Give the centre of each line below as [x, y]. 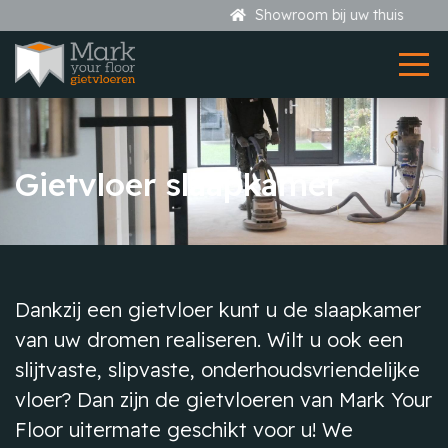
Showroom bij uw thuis [234, 15]
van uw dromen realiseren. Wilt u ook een [209, 339]
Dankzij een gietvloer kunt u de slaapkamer [218, 309]
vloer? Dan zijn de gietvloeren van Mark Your [223, 399]
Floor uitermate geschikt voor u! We [184, 429]
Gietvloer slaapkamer [177, 184]
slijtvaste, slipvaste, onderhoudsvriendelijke [217, 369]
